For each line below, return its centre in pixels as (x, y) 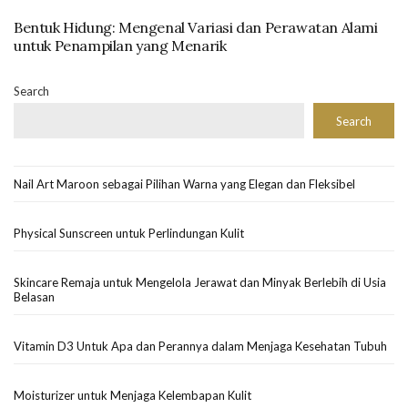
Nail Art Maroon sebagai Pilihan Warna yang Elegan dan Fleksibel (184, 184)
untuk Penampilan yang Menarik (120, 45)
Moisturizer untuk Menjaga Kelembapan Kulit (133, 395)
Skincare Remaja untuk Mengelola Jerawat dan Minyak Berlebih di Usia (200, 282)
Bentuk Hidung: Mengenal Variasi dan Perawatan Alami (196, 27)
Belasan (34, 296)
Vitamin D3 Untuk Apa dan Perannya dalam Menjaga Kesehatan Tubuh (200, 346)
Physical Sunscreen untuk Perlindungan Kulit (129, 233)
